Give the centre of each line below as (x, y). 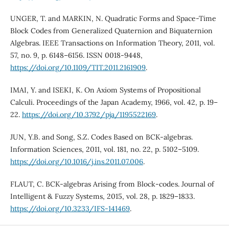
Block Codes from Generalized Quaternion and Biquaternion (111, 30)
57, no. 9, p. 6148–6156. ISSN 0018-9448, (76, 55)
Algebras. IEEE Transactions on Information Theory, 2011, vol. (112, 43)
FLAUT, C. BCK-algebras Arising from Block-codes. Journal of (112, 184)
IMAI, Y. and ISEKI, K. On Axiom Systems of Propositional (105, 90)
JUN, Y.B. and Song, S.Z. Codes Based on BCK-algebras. (101, 137)
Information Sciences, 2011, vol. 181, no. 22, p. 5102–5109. (104, 149)
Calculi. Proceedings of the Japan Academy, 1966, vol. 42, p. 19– (114, 102)
